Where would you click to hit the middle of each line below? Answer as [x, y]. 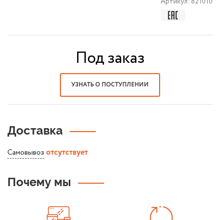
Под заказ [110, 58]
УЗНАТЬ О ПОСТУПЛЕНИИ [110, 85]
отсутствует [67, 153]
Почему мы [39, 182]
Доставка [35, 130]
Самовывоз [26, 152]
